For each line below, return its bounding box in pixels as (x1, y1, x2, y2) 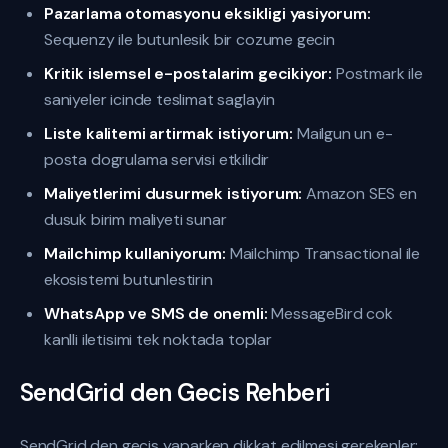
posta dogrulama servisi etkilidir (44, 149, 270, 170)
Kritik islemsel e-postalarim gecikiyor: (44, 63, 333, 84)
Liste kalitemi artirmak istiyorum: (44, 123, 294, 144)
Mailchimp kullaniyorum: (44, 243, 226, 264)
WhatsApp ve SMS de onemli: (44, 303, 268, 324)
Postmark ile (332, 63, 423, 84)
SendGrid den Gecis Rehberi (20, 377, 331, 408)
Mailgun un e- (293, 123, 393, 144)
